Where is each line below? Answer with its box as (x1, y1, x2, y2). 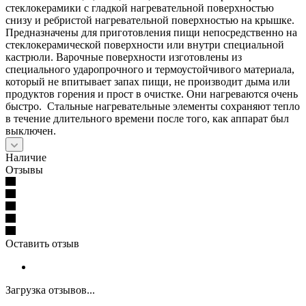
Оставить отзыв (5, 237, 79, 249)
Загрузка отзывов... (5, 283, 95, 296)
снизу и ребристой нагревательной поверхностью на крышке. (5, 14, 294, 26)
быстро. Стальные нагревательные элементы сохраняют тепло (5, 100, 300, 112)
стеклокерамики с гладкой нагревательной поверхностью (5, 1, 274, 14)
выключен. (5, 124, 56, 137)
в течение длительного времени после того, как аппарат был (5, 112, 289, 124)
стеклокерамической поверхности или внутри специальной (5, 38, 284, 51)
